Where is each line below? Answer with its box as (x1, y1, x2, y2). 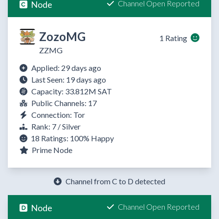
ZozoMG (39, 29, 86, 44)
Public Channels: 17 (31, 98, 97, 108)
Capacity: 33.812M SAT (31, 87, 112, 96)
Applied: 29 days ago (31, 63, 101, 73)
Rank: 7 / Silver (31, 122, 81, 131)
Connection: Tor (31, 110, 85, 120)
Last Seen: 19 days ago (31, 75, 106, 85)
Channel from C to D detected (66, 176, 165, 186)
